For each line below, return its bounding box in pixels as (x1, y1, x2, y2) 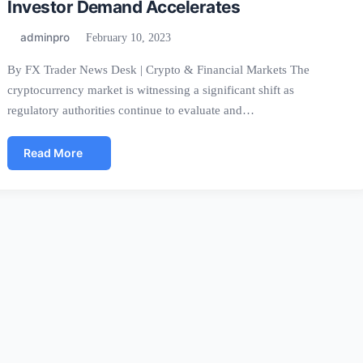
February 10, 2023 (83, 32, 172, 44)
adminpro (20, 31, 70, 44)
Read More (23, 146, 83, 160)
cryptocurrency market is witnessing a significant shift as (7, 83, 295, 96)
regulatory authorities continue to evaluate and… (7, 103, 255, 117)
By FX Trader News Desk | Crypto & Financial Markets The (7, 62, 310, 76)
